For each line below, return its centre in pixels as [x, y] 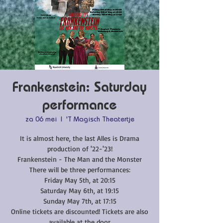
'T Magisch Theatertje [100, 120]
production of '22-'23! [80, 149]
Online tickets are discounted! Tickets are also [80, 211]
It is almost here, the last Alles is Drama [80, 138]
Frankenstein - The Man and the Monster [80, 159]
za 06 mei [41, 120]
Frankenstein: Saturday [80, 89]
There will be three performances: [80, 169]
